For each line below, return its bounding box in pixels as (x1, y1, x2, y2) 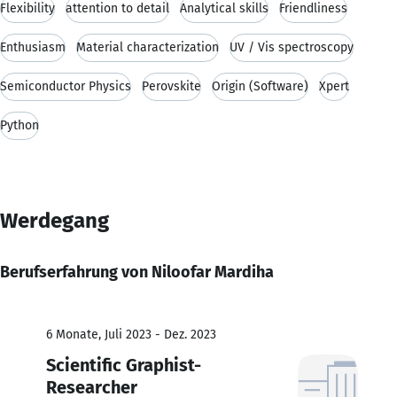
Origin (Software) (212, 78, 308, 94)
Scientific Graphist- (46, 354, 201, 376)
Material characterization (76, 39, 219, 55)
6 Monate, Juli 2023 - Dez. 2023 (46, 326, 216, 342)
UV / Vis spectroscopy (230, 39, 354, 55)
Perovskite (142, 78, 201, 94)
